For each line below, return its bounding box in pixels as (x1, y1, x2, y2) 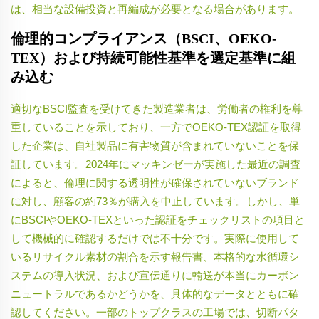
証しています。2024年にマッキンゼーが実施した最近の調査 (11, 158, 300, 171)
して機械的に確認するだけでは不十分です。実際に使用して (11, 232, 299, 245)
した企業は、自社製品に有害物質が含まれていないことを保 (11, 140, 299, 152)
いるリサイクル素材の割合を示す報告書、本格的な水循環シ (11, 251, 299, 263)
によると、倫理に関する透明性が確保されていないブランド (11, 177, 299, 189)
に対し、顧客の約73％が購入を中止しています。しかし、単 (11, 195, 300, 208)
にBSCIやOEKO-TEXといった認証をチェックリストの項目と (11, 214, 305, 226)
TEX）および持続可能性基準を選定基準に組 (11, 50, 296, 66)
